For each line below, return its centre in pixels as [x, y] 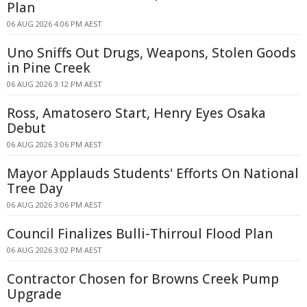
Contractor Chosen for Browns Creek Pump [143, 279]
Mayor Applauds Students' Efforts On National [153, 173]
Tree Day [35, 188]
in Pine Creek [49, 68]
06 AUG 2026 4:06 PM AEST [54, 24]
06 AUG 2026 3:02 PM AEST [54, 250]
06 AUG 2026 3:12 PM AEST [54, 84]
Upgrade [34, 294]
